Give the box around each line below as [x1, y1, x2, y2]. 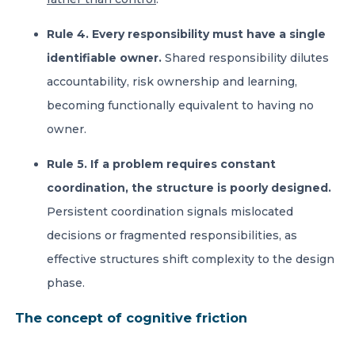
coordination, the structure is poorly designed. [47, 181, 331, 195]
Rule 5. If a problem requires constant [47, 157, 276, 171]
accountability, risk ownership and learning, [47, 74, 297, 89]
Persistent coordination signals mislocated [47, 204, 293, 219]
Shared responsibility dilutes [165, 51, 329, 65]
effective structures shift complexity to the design [47, 252, 334, 266]
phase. [47, 276, 88, 290]
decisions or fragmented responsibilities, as [47, 228, 297, 242]
